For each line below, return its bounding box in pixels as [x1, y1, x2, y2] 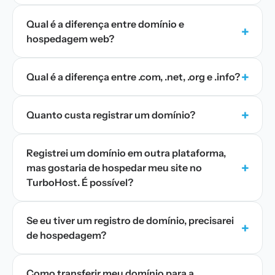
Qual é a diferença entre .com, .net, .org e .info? [26, 71, 240, 83]
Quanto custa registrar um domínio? [26, 109, 195, 121]
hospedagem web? [26, 33, 114, 45]
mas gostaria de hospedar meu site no [26, 161, 202, 174]
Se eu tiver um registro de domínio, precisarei [26, 214, 234, 227]
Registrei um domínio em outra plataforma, [26, 147, 226, 159]
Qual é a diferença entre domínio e [26, 18, 184, 30]
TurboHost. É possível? [26, 176, 133, 188]
